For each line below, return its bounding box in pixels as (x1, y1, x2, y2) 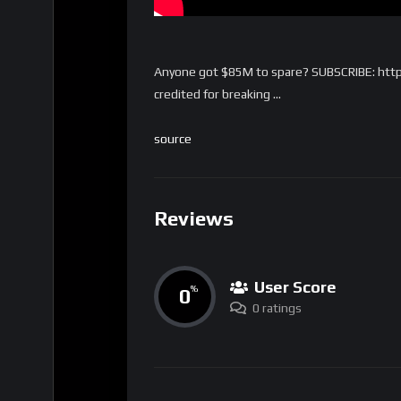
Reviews (154, 207, 234, 231)
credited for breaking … (154, 87, 281, 102)
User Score (254, 277, 337, 296)
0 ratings (252, 300, 302, 315)
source (154, 132, 192, 147)
